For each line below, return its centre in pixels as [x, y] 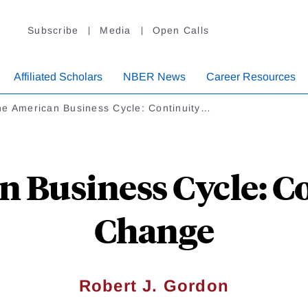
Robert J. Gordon [154, 286]
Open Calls [180, 31]
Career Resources [251, 77]
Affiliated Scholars [58, 77]
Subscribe [53, 31]
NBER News [154, 77]
